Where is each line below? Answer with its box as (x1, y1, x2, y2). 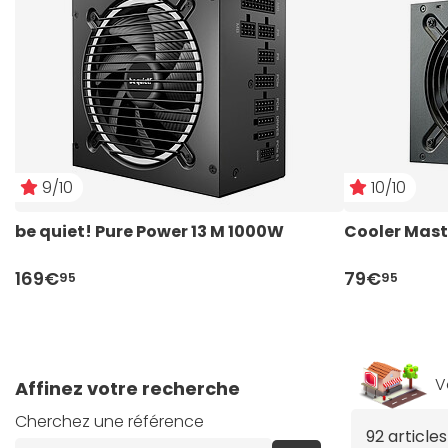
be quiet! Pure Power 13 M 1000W (15, 220, 284, 243)
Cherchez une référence (15, 410, 204, 433)
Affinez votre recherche (15, 376, 240, 401)
